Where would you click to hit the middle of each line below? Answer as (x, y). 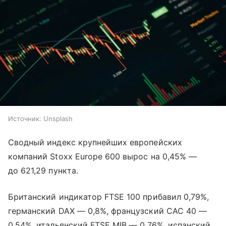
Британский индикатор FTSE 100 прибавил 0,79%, (109, 197)
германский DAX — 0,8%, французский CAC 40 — (108, 211)
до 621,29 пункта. (43, 171)
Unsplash (58, 119)
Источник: (25, 119)
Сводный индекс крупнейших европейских (95, 143)
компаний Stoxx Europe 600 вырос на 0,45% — (103, 157)
